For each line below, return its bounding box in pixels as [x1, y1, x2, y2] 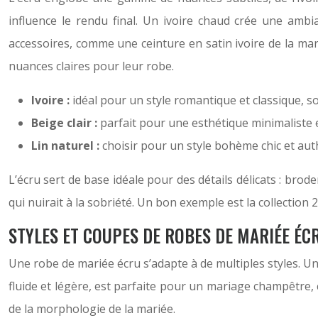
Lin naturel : [31, 138, 102, 153]
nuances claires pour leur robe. [9, 58, 174, 74]
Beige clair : [31, 115, 100, 131]
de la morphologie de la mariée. [9, 301, 175, 317]
